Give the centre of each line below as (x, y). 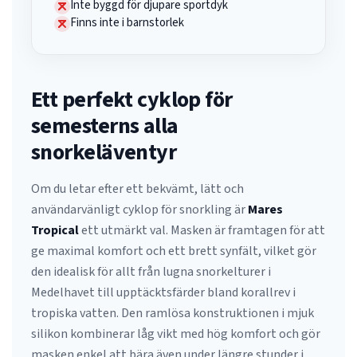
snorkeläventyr (104, 152)
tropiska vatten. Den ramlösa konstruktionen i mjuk (173, 313)
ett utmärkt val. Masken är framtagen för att (202, 230)
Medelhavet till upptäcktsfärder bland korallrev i (163, 292)
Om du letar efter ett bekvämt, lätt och (137, 189)
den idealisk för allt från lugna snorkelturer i (151, 272)
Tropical (55, 230)
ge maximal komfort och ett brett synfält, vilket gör (174, 251)
